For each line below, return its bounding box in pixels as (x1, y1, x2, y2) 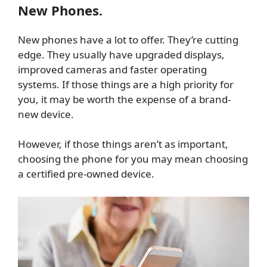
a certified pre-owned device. (18, 167, 157, 181)
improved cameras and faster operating (18, 62, 207, 76)
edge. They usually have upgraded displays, (18, 47, 225, 61)
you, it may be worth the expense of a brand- (18, 92, 231, 106)
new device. (18, 107, 76, 121)
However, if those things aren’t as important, (18, 137, 228, 151)
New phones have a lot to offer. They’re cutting (18, 32, 238, 46)
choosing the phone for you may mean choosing (18, 152, 248, 166)
